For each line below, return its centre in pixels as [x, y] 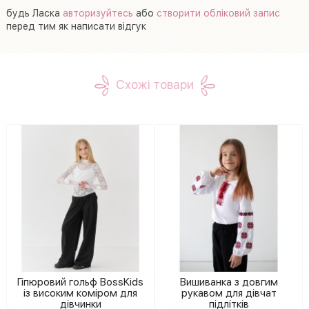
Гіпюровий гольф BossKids [80, 282]
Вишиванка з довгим [229, 282]
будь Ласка [34, 13]
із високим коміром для [80, 293]
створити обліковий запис [218, 13]
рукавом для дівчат [229, 293]
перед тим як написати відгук [76, 26]
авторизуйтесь [98, 13]
